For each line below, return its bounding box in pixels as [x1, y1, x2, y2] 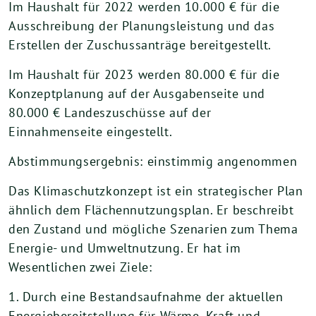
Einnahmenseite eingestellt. [8, 123, 173, 140]
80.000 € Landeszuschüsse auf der [8, 104, 212, 121]
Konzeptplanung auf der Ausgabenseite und [8, 85, 266, 102]
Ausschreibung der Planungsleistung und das [8, 18, 275, 34]
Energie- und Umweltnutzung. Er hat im [8, 240, 241, 256]
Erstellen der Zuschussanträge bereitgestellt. [8, 37, 272, 53]
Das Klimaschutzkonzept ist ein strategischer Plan [8, 183, 303, 199]
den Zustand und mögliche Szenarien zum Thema [8, 221, 298, 237]
